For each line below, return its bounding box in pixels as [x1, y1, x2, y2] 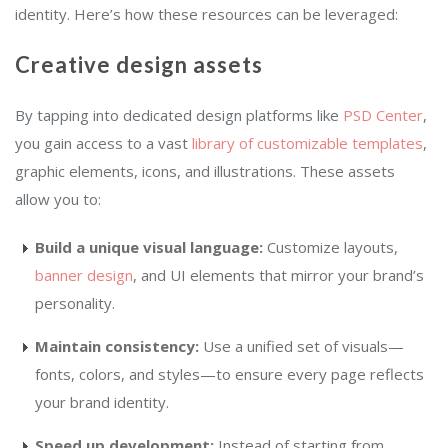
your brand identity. [35, 392, 169, 413]
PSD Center [339, 105, 423, 126]
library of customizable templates [192, 133, 423, 154]
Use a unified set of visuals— [199, 336, 404, 357]
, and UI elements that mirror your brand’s [133, 265, 424, 286]
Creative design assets [15, 51, 263, 79]
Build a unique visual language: [35, 237, 263, 258]
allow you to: [15, 189, 101, 210]
